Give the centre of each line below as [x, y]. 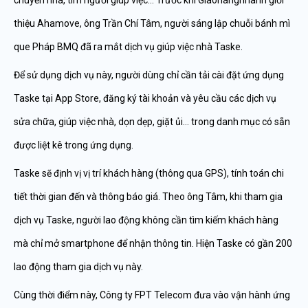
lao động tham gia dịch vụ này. [78, 267]
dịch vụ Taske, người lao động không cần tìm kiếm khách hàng [146, 220]
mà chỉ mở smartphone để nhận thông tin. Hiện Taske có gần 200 [153, 243]
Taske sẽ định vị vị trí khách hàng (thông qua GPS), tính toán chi [149, 173]
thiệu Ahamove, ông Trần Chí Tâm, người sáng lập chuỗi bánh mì [152, 23]
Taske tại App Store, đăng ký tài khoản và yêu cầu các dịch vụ [145, 98]
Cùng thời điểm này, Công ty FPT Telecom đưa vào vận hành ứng [152, 295]
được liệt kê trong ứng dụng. [74, 145]
